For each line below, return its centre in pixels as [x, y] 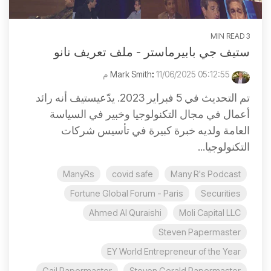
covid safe [132, 174]
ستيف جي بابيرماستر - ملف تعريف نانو [152, 52]
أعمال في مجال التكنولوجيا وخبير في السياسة [150, 114]
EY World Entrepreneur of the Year [174, 252]
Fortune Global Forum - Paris [127, 194]
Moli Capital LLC [210, 213]
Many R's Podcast [206, 174]
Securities [221, 194]
